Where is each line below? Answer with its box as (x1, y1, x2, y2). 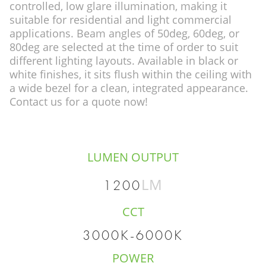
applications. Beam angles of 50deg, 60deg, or (9, 26, 239, 41)
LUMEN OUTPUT (87, 149, 179, 165)
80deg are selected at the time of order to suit (9, 40, 238, 55)
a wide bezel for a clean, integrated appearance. (9, 81, 248, 96)
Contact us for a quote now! (9, 94, 148, 109)
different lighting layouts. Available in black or (9, 53, 238, 68)
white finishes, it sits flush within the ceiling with (9, 67, 252, 82)
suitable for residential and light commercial (9, 12, 232, 27)
